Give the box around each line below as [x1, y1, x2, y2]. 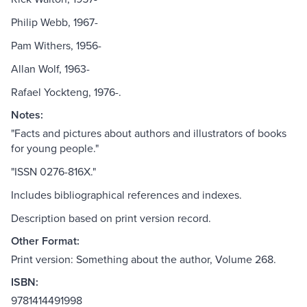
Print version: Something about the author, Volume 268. [11, 251, 276, 267]
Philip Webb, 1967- [11, 14, 98, 30]
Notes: [11, 107, 43, 123]
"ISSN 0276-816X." [11, 164, 96, 180]
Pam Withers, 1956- [11, 38, 101, 53]
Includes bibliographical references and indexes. [11, 187, 242, 203]
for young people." [11, 140, 99, 156]
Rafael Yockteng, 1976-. [11, 84, 121, 100]
